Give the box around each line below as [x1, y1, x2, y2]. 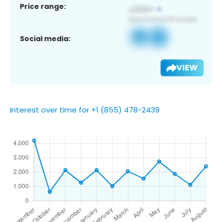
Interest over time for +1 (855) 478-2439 [10, 104, 160, 115]
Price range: [20, 1, 66, 11]
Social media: [20, 33, 70, 44]
